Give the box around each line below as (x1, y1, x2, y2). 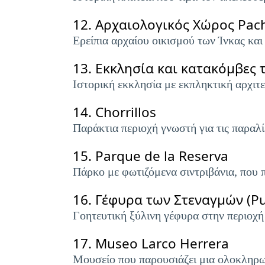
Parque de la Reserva (95, 147, 228, 165)
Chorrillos (95, 103, 156, 121)
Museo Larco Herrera (95, 234, 229, 253)
